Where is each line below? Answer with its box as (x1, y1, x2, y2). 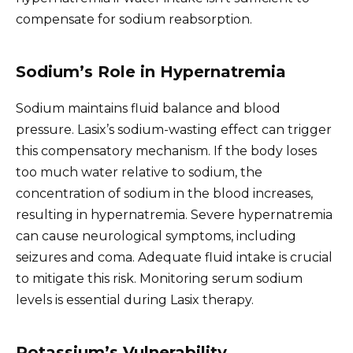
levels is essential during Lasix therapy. (16, 292, 254, 307)
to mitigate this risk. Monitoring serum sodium (16, 270, 303, 286)
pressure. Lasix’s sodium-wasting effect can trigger (16, 121, 332, 137)
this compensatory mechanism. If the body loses (16, 143, 317, 158)
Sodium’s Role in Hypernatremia (16, 61, 286, 81)
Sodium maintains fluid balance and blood (16, 100, 281, 116)
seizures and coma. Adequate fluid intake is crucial (16, 249, 333, 265)
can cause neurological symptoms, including (16, 228, 296, 243)
